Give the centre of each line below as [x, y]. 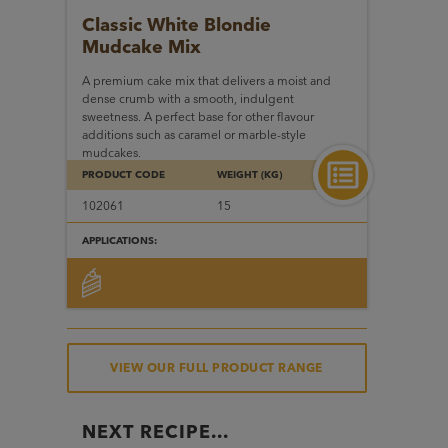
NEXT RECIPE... [155, 431]
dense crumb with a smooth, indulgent [187, 98]
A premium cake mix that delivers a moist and [206, 80]
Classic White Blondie [176, 24]
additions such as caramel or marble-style [193, 134]
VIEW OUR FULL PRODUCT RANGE [216, 367]
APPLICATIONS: [119, 240]
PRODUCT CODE [123, 174]
